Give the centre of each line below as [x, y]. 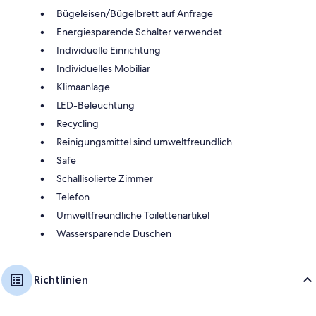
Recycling [78, 123]
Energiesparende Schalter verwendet [139, 31]
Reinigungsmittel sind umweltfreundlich [144, 141]
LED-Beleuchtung [96, 105]
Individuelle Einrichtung [109, 50]
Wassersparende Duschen [114, 233]
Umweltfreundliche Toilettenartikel [133, 215]
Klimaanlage [83, 86]
